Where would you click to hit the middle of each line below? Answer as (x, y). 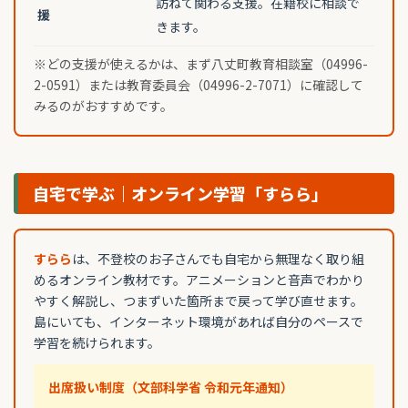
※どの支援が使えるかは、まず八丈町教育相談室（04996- (201, 64)
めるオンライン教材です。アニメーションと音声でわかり (199, 280)
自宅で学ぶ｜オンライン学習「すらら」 (180, 194)
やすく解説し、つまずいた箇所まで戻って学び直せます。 (199, 301)
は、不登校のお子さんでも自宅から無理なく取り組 (218, 259)
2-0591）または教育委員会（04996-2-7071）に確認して (199, 85)
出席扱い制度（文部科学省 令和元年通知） (171, 388)
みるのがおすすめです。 (103, 106)
